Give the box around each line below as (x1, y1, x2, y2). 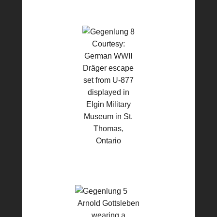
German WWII (84, 52, 133, 60)
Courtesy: (92, 40, 125, 48)
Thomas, (93, 124, 124, 133)
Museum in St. (84, 112, 133, 121)
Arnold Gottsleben (77, 199, 139, 207)
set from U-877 (83, 76, 134, 84)
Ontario (95, 137, 121, 145)
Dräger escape (83, 64, 134, 72)
